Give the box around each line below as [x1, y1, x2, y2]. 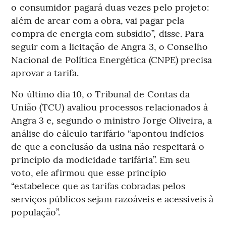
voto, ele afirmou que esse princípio [11, 165, 166, 179]
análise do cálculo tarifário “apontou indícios [11, 126, 204, 139]
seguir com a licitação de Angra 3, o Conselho [11, 39, 208, 52]
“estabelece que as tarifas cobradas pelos [11, 179, 186, 192]
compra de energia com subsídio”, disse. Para [11, 26, 204, 39]
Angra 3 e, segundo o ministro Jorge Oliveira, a [11, 113, 212, 126]
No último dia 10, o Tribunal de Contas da [11, 87, 190, 100]
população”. [11, 205, 61, 218]
